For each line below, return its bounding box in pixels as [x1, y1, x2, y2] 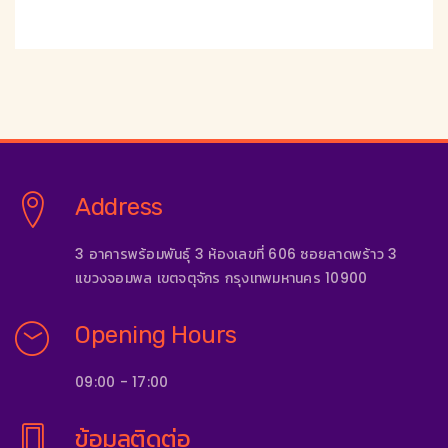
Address [75, 192, 163, 221]
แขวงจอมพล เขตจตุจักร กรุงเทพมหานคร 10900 [75, 267, 368, 288]
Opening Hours [75, 320, 237, 349]
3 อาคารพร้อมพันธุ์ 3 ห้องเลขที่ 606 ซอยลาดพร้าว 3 [75, 243, 398, 264]
